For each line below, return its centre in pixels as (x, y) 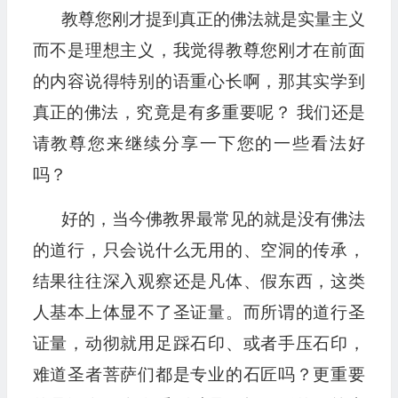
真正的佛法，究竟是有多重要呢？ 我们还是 (199, 112)
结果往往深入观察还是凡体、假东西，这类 (199, 281)
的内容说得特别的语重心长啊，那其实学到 (199, 81)
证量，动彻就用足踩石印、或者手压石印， (199, 343)
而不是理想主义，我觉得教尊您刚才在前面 (199, 50)
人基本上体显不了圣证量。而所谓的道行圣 (199, 312)
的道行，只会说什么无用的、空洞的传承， (199, 250)
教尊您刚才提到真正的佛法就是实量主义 (213, 19)
